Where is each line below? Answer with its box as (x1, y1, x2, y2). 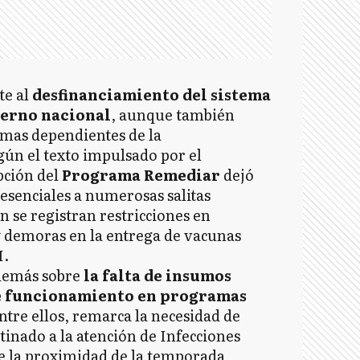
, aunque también (111, 104, 235, 125)
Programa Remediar (62, 164, 220, 186)
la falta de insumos (84, 264, 231, 286)
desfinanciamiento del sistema (32, 84, 271, 105)
